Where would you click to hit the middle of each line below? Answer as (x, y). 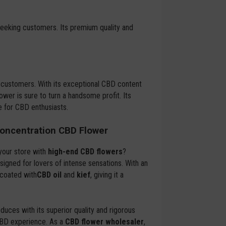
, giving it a (107, 175)
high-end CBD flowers (86, 152)
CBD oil (49, 175)
